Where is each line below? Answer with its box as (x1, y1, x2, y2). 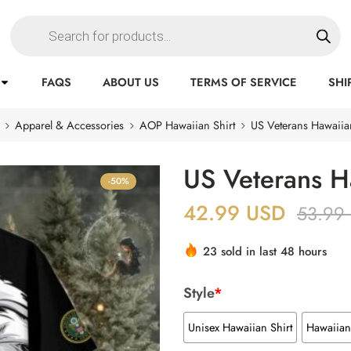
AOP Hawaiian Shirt (139, 117, 235, 133)
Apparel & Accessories (14, 117, 124, 133)
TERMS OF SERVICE (190, 74, 298, 90)
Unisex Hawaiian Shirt (188, 318, 292, 335)
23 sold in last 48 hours (203, 243, 327, 260)
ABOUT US (103, 74, 160, 90)
